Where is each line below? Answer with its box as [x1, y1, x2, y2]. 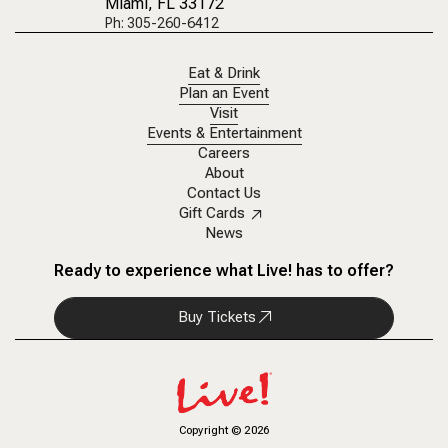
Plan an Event [179, 85, 269, 102]
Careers [198, 145, 250, 162]
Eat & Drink [188, 65, 260, 82]
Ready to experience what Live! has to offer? [54, 261, 394, 280]
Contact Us [187, 185, 261, 202]
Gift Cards [179, 205, 245, 222]
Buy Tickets [177, 308, 256, 327]
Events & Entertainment [146, 125, 302, 142]
